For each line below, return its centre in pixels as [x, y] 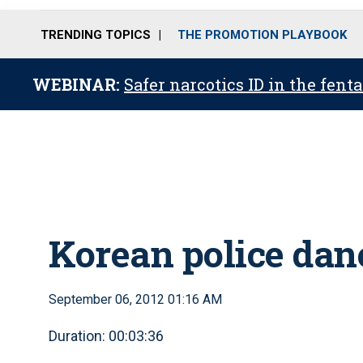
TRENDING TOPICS [96, 34]
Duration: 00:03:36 [106, 336]
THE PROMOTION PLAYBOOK [262, 34]
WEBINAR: [78, 84]
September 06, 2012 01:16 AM [135, 299]
